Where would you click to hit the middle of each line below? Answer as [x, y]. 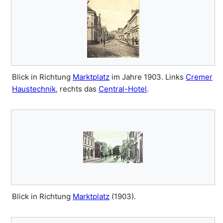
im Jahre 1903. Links [148, 77]
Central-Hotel [123, 89]
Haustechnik [34, 89]
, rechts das [77, 89]
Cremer [199, 77]
